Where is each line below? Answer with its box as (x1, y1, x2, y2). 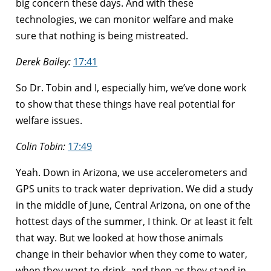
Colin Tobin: (16, 139, 65, 153)
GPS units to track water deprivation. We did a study (16, 181, 253, 195)
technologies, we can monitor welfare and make (16, 12, 233, 26)
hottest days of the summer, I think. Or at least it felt (16, 214, 253, 228)
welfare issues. (16, 113, 82, 127)
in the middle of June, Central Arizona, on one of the (16, 198, 250, 212)
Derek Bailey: (16, 54, 71, 68)
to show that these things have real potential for (16, 97, 235, 111)
